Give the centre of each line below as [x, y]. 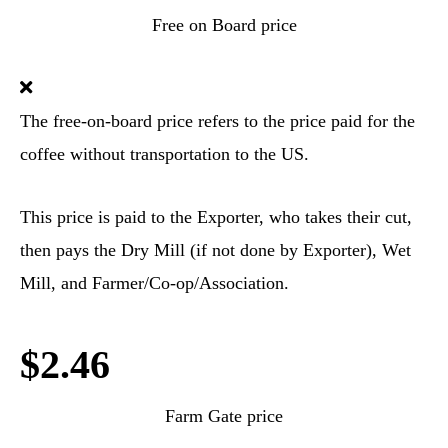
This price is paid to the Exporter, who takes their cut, [216, 217]
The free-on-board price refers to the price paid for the [217, 121]
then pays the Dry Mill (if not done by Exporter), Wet [215, 250]
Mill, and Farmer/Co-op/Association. [154, 283]
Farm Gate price [224, 416]
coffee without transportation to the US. [164, 154]
